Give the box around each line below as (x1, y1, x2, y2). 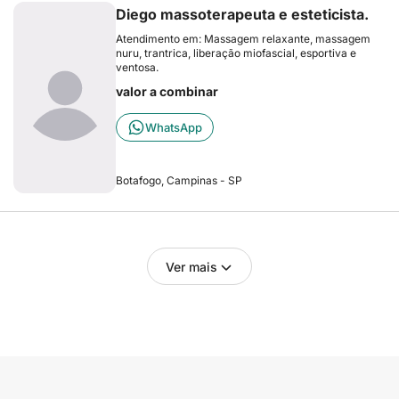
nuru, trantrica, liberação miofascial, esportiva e (116, 46, 356, 60)
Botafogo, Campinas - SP (116, 174, 242, 187)
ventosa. (116, 61, 159, 74)
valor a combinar (116, 84, 218, 99)
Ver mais (166, 258, 217, 274)
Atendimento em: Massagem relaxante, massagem (116, 32, 370, 45)
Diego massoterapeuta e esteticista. (116, 5, 369, 23)
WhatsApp (145, 120, 202, 134)
